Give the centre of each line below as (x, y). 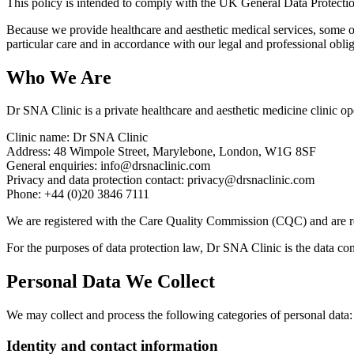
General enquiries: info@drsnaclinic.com (108, 166)
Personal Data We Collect (111, 282)
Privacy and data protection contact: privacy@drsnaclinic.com (160, 180)
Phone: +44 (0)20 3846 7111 (78, 194)
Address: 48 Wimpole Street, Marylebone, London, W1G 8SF (161, 152)
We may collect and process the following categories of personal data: (179, 315)
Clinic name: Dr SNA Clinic (77, 137)
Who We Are (59, 77)
